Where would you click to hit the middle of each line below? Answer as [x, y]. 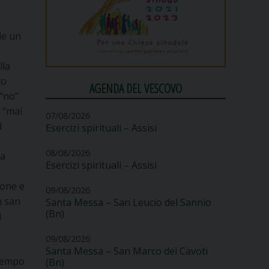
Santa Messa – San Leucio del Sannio [128, 202]
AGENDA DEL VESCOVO [136, 89]
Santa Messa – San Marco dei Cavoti [127, 251]
